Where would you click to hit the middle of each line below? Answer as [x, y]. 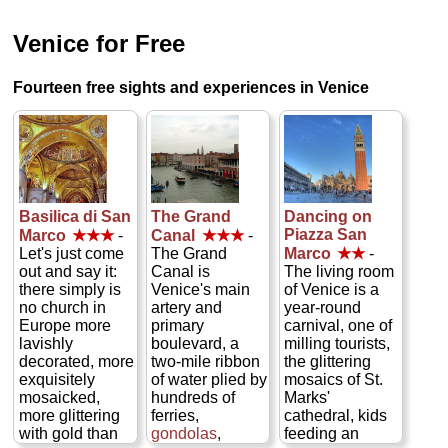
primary [178, 325]
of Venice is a [331, 289]
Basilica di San [74, 216]
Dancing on [327, 216]
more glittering [69, 415]
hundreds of [193, 397]
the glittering [327, 361]
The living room [338, 271]
